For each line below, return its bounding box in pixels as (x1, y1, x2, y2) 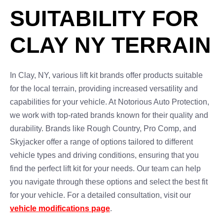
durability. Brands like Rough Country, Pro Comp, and (10, 124, 196, 133)
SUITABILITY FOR (10, 6, 199, 31)
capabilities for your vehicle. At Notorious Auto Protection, (10, 98, 209, 106)
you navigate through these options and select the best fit (10, 178, 208, 186)
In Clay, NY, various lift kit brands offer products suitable (10, 71, 203, 79)
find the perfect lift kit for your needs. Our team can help (10, 164, 201, 173)
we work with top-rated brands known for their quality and (10, 111, 208, 119)
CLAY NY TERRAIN (10, 33, 211, 58)
